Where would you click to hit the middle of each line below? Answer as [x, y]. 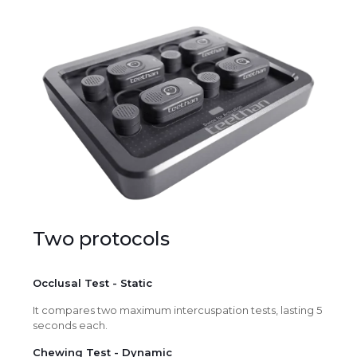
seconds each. [70, 325]
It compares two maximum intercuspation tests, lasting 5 [177, 310]
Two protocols [101, 238]
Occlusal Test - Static [92, 282]
